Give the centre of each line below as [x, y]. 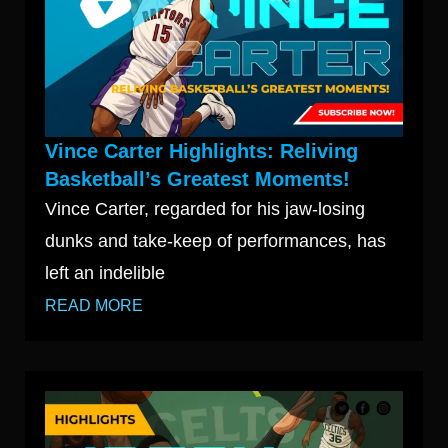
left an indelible [105, 273]
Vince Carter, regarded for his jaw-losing [205, 209]
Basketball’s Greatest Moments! [197, 179]
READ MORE [94, 305]
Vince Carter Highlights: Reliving [201, 151]
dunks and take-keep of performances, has [215, 241]
